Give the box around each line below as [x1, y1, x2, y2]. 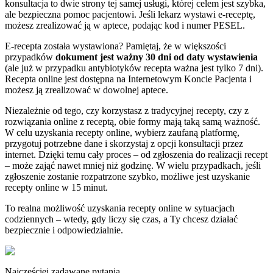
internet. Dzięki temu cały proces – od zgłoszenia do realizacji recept [5, 149, 268, 160]
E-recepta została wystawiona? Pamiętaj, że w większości [5, 40, 226, 51]
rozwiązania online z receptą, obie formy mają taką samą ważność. [5, 116, 260, 127]
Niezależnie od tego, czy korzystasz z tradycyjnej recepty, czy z [5, 105, 249, 116]
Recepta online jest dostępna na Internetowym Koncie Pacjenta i [5, 73, 252, 84]
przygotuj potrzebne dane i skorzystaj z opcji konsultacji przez [5, 138, 243, 149]
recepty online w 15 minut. [5, 182, 108, 193]
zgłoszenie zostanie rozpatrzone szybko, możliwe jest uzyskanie [5, 171, 250, 182]
